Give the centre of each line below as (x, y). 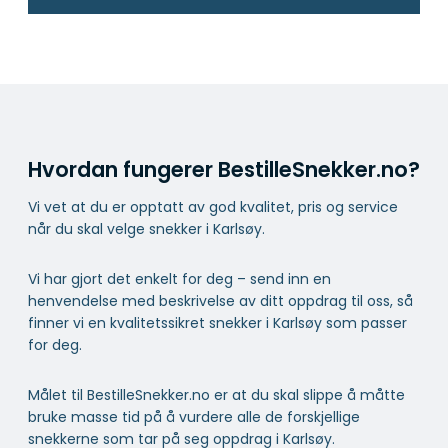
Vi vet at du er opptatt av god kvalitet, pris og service (213, 206)
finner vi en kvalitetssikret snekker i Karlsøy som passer (217, 322)
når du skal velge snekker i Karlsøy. (146, 228)
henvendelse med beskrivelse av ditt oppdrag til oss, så (220, 300)
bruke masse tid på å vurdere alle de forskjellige (194, 416)
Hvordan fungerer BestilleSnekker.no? (224, 170)
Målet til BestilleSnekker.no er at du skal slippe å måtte (216, 394)
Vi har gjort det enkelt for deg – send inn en (179, 278)
